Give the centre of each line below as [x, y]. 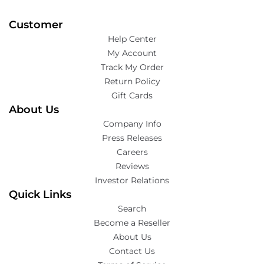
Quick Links [40, 195]
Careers [132, 152]
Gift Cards [132, 96]
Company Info [132, 124]
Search [132, 209]
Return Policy [132, 82]
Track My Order [132, 67]
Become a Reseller [132, 223]
